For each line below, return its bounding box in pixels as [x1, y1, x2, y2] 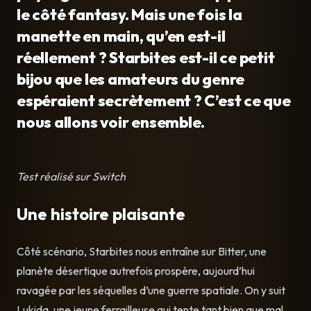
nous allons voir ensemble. [17, 112, 205, 132]
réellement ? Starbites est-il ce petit [17, 47, 275, 67]
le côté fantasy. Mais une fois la [17, 4, 242, 24]
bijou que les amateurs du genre [17, 69, 245, 89]
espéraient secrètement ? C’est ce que [17, 90, 291, 110]
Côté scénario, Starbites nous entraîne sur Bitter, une [17, 244, 267, 258]
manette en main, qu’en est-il [17, 26, 226, 46]
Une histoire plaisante [17, 203, 185, 224]
